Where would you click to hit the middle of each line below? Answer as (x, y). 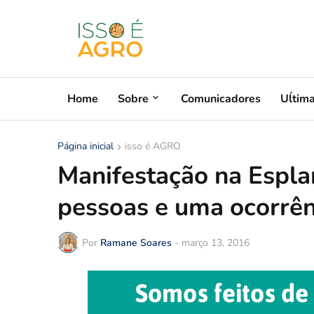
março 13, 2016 (216, 243)
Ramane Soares (136, 243)
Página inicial (86, 146)
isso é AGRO (153, 146)
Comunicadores (221, 98)
